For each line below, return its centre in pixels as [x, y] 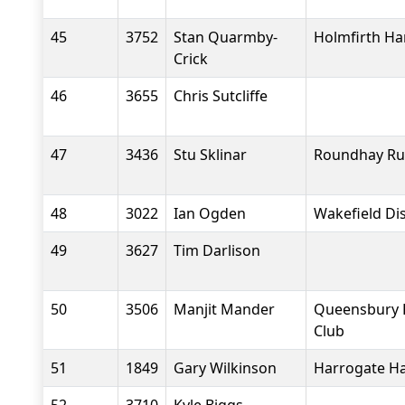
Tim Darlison [217, 250]
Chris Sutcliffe [221, 96]
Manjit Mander [224, 309]
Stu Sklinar [210, 155]
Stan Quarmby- [226, 37]
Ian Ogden [210, 213]
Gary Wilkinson [225, 368]
